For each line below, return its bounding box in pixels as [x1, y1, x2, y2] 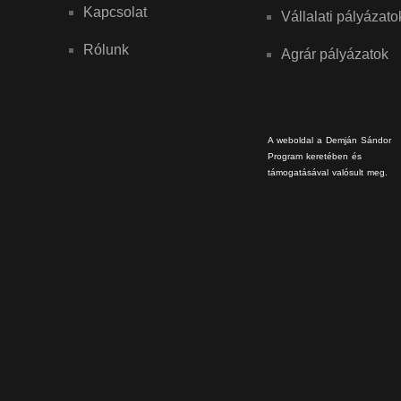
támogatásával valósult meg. [268, 166, 388, 177]
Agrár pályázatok [281, 47, 389, 63]
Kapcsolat [82, 4, 147, 21]
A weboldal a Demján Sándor [268, 134, 392, 145]
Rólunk [82, 42, 129, 58]
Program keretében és [268, 150, 363, 161]
